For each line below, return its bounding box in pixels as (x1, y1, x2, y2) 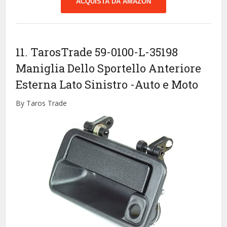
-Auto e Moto (130, 77, 199, 92)
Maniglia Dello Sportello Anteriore (16, 61, 202, 76)
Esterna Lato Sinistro (16, 77, 131, 92)
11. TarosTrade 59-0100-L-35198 (16, 45, 178, 60)
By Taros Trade (16, 98, 67, 108)
